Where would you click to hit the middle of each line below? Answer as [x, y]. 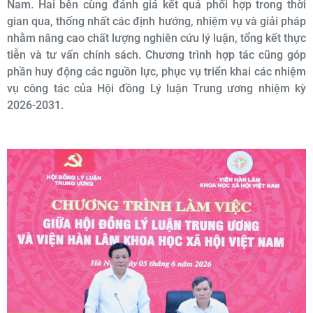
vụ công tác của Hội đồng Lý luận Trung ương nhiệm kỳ [156, 88]
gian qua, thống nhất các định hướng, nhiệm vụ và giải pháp [156, 21]
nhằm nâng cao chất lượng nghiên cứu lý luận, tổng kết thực [156, 38]
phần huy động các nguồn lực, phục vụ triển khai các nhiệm [156, 72]
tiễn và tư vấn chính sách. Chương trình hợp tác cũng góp [156, 55]
